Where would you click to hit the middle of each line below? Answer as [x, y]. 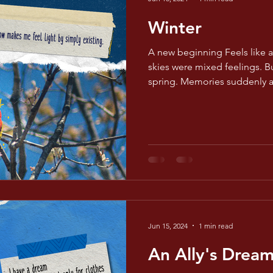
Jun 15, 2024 [168, 225]
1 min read [216, 225]
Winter [175, 27]
